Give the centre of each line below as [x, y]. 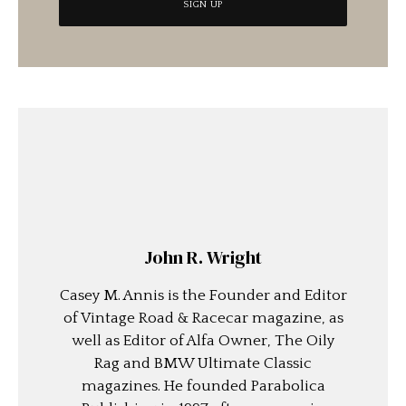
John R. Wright [203, 257]
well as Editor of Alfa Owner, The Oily [203, 340]
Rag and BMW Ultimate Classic [203, 363]
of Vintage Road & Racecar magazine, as [203, 318]
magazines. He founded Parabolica [203, 386]
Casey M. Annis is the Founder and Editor [203, 295]
